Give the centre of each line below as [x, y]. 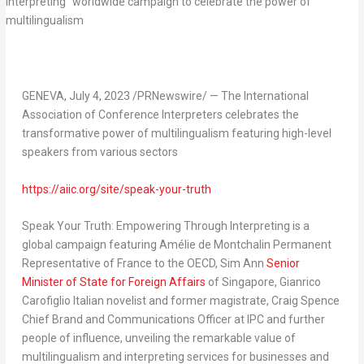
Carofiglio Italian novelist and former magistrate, [146, 301]
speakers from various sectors [101, 152]
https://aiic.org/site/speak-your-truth [116, 189]
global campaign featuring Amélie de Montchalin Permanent [176, 245]
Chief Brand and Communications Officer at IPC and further [173, 320]
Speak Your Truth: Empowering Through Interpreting [157, 226]
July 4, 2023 [99, 96]
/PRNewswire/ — [175, 96]
